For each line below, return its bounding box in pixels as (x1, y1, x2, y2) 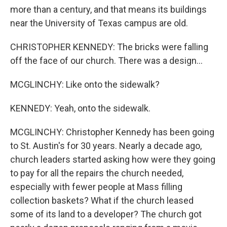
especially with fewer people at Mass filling (10, 181, 182, 192)
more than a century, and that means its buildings (10, 4, 207, 15)
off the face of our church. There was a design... (10, 55, 203, 66)
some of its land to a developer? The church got (10, 209, 202, 219)
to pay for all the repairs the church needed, (10, 168, 183, 178)
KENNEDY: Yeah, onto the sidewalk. (10, 103, 150, 113)
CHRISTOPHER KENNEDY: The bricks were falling (10, 42, 208, 52)
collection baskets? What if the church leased (10, 195, 194, 206)
